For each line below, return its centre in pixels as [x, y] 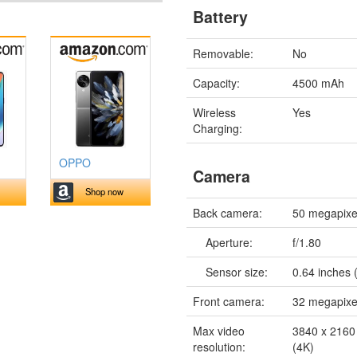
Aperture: [223, 242]
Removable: [224, 53]
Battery [221, 17]
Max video [219, 330]
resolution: [220, 346]
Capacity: [217, 82]
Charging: [218, 128]
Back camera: [228, 212]
